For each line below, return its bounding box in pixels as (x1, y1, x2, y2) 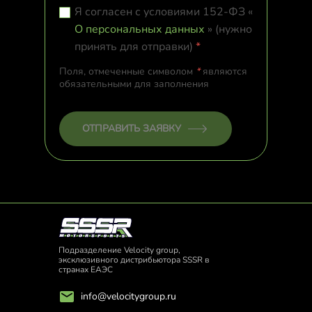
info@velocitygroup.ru (81, 290, 176, 303)
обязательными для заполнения (59, 77, 209, 91)
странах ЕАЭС (58, 264, 113, 275)
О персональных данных (75, 22, 205, 37)
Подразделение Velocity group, (58, 244, 180, 256)
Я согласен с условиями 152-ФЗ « (75, 4, 253, 19)
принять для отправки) (75, 39, 196, 54)
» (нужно (205, 22, 252, 37)
